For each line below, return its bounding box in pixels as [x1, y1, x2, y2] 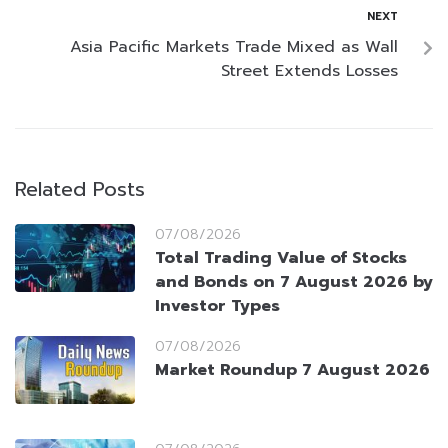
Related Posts [15, 174, 145, 205]
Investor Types [155, 294, 280, 319]
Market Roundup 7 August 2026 [155, 358, 430, 383]
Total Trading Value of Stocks [155, 246, 407, 271]
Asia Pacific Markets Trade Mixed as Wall [70, 35, 398, 60]
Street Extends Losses [221, 59, 398, 84]
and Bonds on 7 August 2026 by [155, 270, 433, 295]
